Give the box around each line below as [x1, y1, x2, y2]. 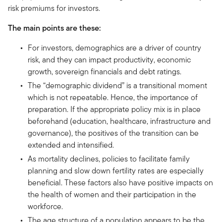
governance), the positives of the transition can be [28, 127, 199, 139]
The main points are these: [8, 22, 101, 34]
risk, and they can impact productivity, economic [28, 54, 191, 65]
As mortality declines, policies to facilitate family [28, 153, 190, 165]
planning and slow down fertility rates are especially [28, 165, 204, 176]
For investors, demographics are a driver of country [28, 42, 201, 54]
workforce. [28, 200, 63, 212]
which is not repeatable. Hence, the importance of [28, 91, 198, 103]
